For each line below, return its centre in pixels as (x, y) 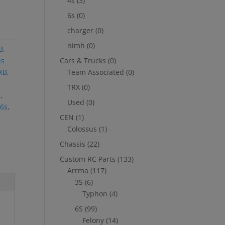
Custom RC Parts (88, 159)
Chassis (73, 144)
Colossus (82, 129)
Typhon (95, 194)
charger (81, 30)
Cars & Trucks (83, 61)
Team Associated (96, 72)
